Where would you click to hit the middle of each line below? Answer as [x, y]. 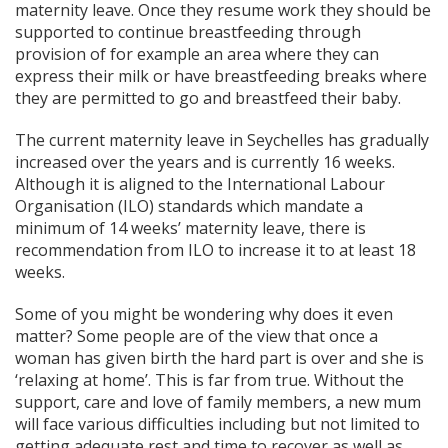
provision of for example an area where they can [197, 53]
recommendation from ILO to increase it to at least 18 [215, 249]
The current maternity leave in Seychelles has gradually [222, 139]
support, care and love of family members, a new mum [218, 401]
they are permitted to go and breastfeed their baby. [208, 97]
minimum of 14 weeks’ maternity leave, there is [190, 227]
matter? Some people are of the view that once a [196, 335]
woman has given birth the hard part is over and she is [219, 357]
